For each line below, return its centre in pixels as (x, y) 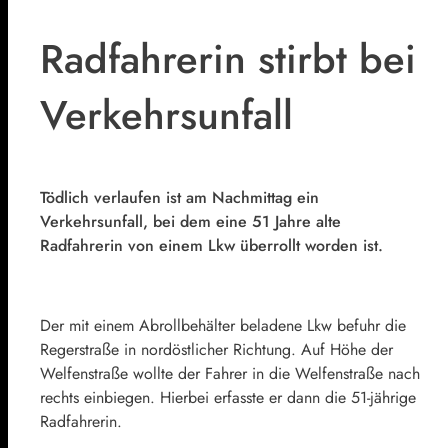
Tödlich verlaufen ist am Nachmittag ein (179, 197)
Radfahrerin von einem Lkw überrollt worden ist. (211, 245)
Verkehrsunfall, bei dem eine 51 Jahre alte (190, 221)
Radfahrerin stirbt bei (228, 58)
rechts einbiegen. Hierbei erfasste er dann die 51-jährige (228, 397)
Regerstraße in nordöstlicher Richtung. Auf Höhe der (216, 349)
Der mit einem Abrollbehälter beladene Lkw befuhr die (223, 325)
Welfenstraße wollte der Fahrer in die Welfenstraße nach (230, 373)
